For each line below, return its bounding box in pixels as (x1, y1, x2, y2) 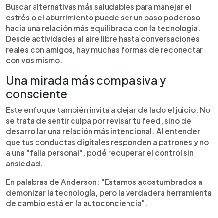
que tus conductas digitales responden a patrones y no (6, 137, 209, 146)
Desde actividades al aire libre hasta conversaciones (6, 34, 200, 43)
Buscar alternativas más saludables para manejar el (6, 2, 192, 11)
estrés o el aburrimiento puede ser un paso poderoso (6, 13, 200, 22)
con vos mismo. (6, 55, 63, 65)
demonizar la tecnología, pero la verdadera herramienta (6, 188, 212, 197)
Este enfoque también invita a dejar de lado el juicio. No (6, 105, 210, 114)
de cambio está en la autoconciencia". (6, 199, 148, 208)
